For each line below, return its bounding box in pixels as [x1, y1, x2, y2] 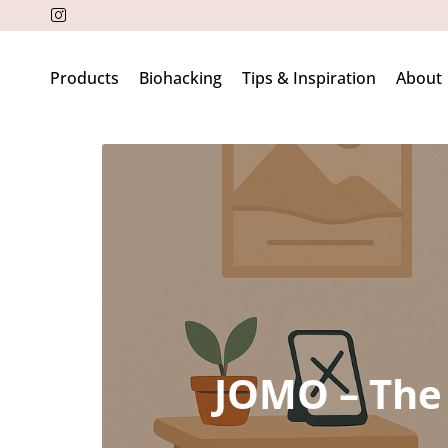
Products [50, 66, 119, 89]
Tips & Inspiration [242, 66, 376, 89]
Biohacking [139, 66, 222, 89]
